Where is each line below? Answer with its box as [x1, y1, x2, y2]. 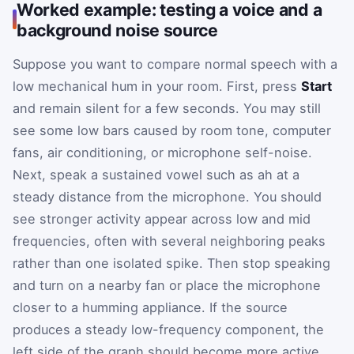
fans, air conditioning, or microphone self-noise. [13, 144, 312, 160]
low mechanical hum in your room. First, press [13, 77, 301, 94]
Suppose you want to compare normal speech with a [13, 55, 337, 72]
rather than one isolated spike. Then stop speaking [13, 254, 330, 271]
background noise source [17, 19, 218, 40]
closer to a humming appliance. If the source [13, 299, 288, 315]
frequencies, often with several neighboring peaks [13, 232, 326, 249]
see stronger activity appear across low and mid [13, 210, 311, 227]
